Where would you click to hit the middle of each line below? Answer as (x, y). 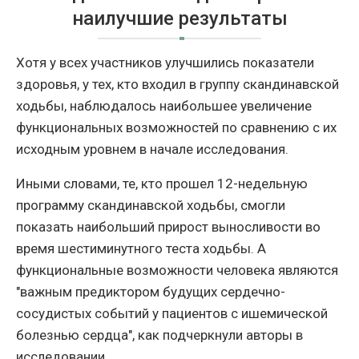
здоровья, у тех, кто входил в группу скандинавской (177, 85)
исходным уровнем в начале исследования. (152, 149)
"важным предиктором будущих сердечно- (151, 292)
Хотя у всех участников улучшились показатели (165, 63)
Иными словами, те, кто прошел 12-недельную (162, 184)
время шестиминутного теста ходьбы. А (141, 249)
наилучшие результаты (179, 19)
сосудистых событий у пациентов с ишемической (172, 314)
